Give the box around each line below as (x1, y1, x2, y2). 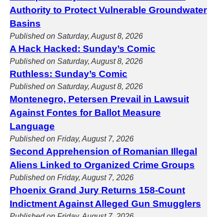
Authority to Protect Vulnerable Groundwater (10, 5, 207, 15)
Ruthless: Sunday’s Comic (10, 69, 127, 79)
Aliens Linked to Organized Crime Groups (10, 160, 195, 170)
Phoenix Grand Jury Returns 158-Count (10, 185, 185, 195)
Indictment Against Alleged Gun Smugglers (10, 199, 201, 209)
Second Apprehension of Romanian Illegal (10, 146, 197, 156)
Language (10, 121, 55, 131)
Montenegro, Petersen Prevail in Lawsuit (10, 94, 189, 104)
